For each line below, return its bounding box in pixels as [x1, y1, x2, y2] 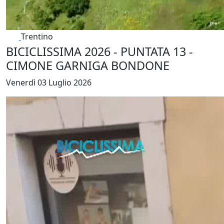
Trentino [20, 30, 53, 42]
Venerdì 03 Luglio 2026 [6, 76, 91, 88]
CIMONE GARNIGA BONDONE [6, 57, 169, 73]
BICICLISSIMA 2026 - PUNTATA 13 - [6, 43, 193, 59]
